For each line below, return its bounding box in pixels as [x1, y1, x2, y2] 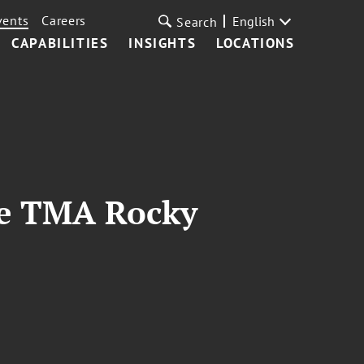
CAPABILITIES [11, 34, 109, 52]
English [232, 13, 275, 29]
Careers [41, 12, 87, 28]
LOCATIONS [216, 34, 295, 52]
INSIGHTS [128, 34, 197, 52]
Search [176, 14, 218, 30]
